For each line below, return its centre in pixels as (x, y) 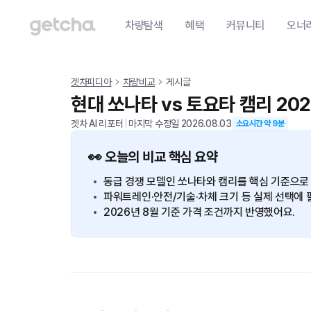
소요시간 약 (254, 124)
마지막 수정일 (155, 124)
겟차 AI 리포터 (97, 124)
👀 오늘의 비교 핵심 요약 (153, 157)
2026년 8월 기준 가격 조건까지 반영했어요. (200, 212)
